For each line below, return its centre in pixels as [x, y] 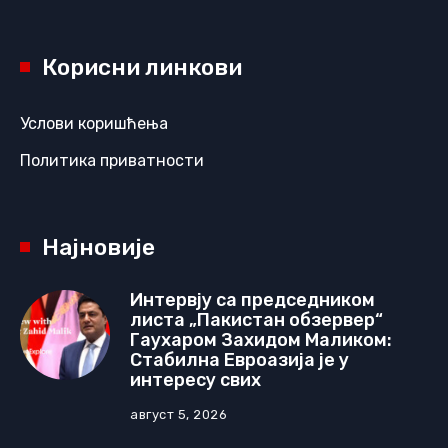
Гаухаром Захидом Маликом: [261, 340]
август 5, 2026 [179, 415]
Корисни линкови [141, 67]
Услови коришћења [94, 124]
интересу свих [195, 380]
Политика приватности [112, 161]
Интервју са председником [252, 300]
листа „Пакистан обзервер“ [256, 320]
